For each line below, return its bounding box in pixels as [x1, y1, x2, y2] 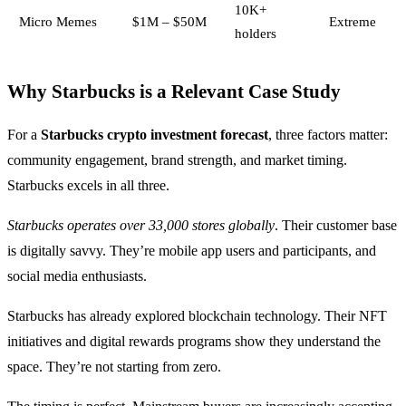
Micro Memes [18, 13, 97, 29]
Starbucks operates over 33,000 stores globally [7, 217, 275, 233]
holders [234, 24, 276, 41]
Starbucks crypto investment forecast [41, 126, 268, 142]
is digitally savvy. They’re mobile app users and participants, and [7, 242, 376, 258]
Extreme [328, 13, 376, 29]
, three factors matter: [268, 126, 388, 142]
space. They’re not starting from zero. [7, 358, 221, 374]
